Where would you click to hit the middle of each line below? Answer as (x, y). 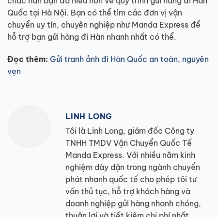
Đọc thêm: (28, 59)
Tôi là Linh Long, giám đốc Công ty (130, 131)
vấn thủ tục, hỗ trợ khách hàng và (128, 192)
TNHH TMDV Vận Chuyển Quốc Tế (129, 143)
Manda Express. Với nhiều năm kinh (130, 155)
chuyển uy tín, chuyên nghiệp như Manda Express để (104, 25)
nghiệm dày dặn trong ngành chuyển (133, 167)
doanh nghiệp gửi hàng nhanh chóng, (133, 204)
